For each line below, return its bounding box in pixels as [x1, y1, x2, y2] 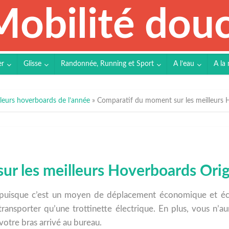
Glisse [24, 60, 41, 67]
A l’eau [173, 60, 194, 67]
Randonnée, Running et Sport [61, 60, 154, 67]
